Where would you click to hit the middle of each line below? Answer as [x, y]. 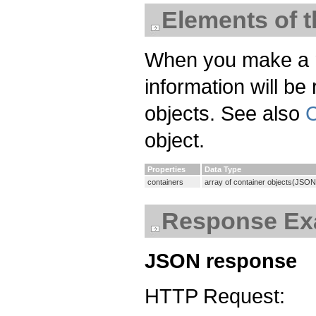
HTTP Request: [215, 296]
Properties [166, 170]
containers [165, 182]
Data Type [223, 170]
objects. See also [225, 114]
